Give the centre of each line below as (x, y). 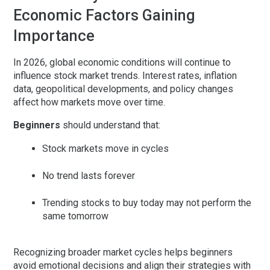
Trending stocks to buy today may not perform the (147, 203)
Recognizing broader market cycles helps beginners (123, 253)
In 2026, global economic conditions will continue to (122, 63)
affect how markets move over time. (89, 102)
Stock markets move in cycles (105, 149)
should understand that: (110, 125)
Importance (54, 36)
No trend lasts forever (89, 176)
